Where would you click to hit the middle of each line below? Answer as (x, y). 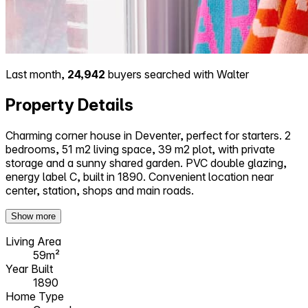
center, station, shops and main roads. (100, 190)
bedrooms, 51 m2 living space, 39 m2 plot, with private (140, 149)
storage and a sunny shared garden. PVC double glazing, (146, 163)
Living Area (33, 241)
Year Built (29, 268)
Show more (33, 216)
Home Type (35, 296)
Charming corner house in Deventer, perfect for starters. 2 (148, 135)
